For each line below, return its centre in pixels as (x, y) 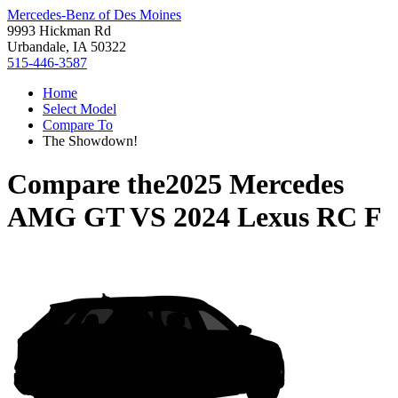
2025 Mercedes (255, 184)
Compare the (86, 184)
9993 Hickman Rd (59, 31)
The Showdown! (90, 141)
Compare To (78, 125)
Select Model (80, 109)
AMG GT (65, 217)
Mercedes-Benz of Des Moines (94, 15)
